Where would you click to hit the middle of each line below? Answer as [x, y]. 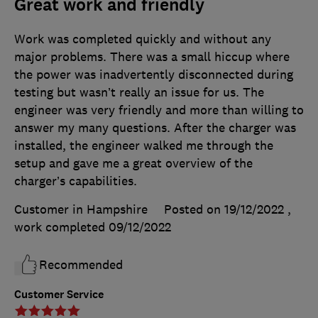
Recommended [81, 265]
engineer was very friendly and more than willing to [159, 110]
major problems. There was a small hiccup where [152, 57]
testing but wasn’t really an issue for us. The [139, 93]
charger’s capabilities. [76, 181]
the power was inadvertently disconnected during [154, 75]
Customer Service [59, 295]
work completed [61, 227]
